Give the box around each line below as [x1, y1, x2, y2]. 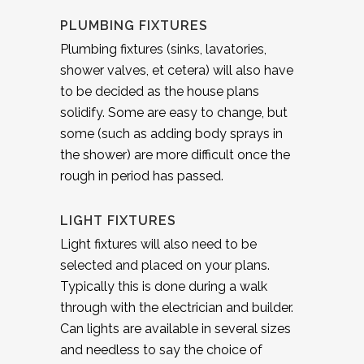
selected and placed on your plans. [60, 257, 270, 273]
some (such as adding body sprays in [60, 125, 283, 141]
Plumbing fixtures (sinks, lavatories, [60, 41, 266, 57]
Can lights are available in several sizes [60, 320, 291, 336]
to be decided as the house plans [60, 83, 259, 99]
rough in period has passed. [60, 167, 223, 184]
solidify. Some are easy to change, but [60, 104, 288, 120]
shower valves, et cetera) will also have [60, 62, 293, 78]
